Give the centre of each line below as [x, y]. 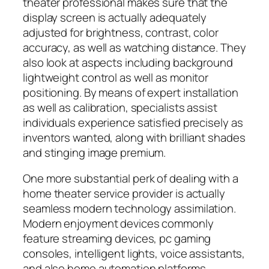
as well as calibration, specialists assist [120, 107]
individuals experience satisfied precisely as [133, 122]
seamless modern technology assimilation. [129, 209]
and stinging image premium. [95, 152]
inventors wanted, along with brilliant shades [134, 137]
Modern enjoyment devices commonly [118, 224]
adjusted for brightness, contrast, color [121, 32]
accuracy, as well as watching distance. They [134, 47]
